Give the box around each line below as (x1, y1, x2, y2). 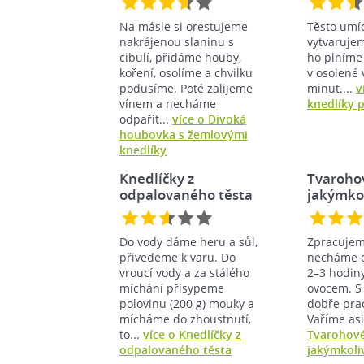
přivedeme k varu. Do (119, 249, 236, 265)
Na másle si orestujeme (119, 18, 248, 34)
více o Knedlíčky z (143, 326, 241, 342)
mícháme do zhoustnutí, (119, 310, 251, 327)
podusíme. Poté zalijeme (119, 80, 253, 96)
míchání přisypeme (119, 279, 224, 296)
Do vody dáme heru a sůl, (119, 233, 258, 249)
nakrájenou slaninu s (119, 33, 234, 50)
